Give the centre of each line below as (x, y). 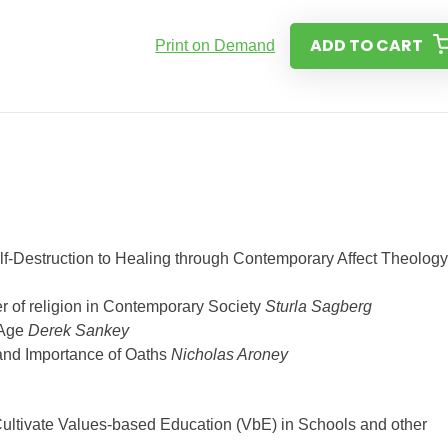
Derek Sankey (78, 330)
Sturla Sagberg (320, 306)
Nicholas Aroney (229, 354)
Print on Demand (215, 45)
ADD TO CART (367, 45)
